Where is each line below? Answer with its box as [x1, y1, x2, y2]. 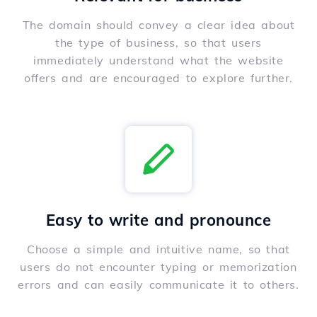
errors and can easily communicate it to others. [18, 277, 299, 292]
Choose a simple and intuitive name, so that [27, 242, 290, 257]
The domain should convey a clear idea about [22, 18, 295, 33]
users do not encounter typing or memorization [20, 260, 297, 275]
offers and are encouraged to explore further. [23, 71, 293, 86]
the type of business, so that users [54, 35, 262, 50]
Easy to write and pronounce [45, 210, 272, 231]
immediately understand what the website [33, 53, 284, 68]
